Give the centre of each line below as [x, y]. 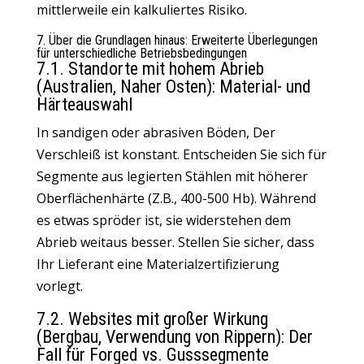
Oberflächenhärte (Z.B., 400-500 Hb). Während [176, 198]
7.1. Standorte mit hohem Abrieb [150, 69]
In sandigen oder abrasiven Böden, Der [156, 132]
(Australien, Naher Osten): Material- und [173, 87]
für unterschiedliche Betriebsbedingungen [141, 53]
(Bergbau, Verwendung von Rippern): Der [174, 337]
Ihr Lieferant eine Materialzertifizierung [158, 264]
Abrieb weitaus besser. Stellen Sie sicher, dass [175, 242]
